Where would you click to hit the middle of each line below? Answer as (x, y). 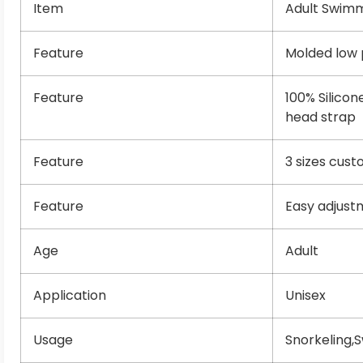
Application (70, 295)
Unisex (305, 295)
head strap (320, 117)
